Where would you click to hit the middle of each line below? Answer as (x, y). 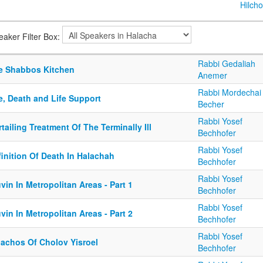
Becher (211, 104)
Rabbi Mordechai (230, 92)
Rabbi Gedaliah (227, 64)
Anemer (213, 75)
